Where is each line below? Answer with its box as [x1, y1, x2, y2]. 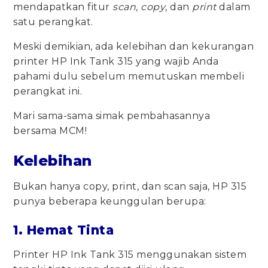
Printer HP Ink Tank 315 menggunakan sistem [13, 248, 247, 260]
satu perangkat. [13, 16, 93, 28]
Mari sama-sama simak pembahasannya [13, 109, 211, 121]
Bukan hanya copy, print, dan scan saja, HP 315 [13, 180, 247, 192]
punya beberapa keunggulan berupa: [13, 195, 209, 207]
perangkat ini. [13, 85, 85, 97]
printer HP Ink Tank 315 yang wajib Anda [13, 55, 219, 67]
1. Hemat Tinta [13, 222, 114, 237]
